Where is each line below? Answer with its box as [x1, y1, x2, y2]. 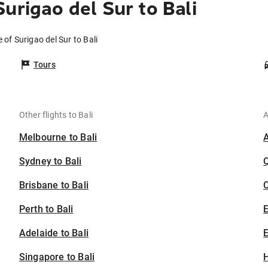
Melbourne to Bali [19, 132, 98, 144]
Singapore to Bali [19, 251, 95, 263]
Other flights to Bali [19, 110, 93, 120]
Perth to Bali [19, 203, 74, 215]
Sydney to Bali [19, 156, 82, 167]
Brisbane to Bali [19, 179, 89, 191]
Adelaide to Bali [19, 227, 89, 239]
